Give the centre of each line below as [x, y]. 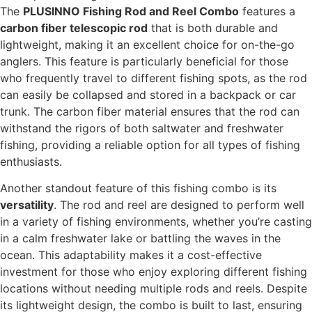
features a [267, 11]
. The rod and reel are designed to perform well [179, 204]
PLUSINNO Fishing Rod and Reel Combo [131, 11]
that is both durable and [213, 28]
